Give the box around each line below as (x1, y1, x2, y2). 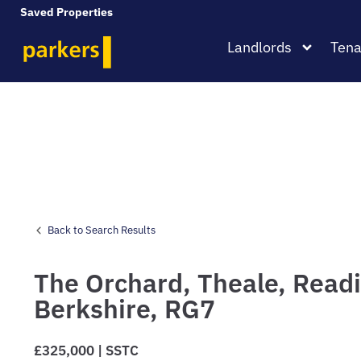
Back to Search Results (48, 223, 156, 236)
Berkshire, (34, 292, 164, 326)
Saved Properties (20, 4, 115, 19)
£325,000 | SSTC (34, 342, 139, 359)
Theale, (197, 266, 293, 300)
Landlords (227, 38, 292, 56)
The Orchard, (34, 266, 197, 300)
